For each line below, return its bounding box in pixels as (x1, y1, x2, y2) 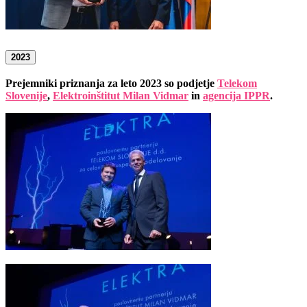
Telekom (217, 77, 257, 90)
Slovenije (5, 90, 47, 102)
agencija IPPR (203, 90, 270, 102)
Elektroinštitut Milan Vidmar (53, 90, 188, 102)
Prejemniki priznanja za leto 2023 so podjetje (5, 77, 217, 90)
